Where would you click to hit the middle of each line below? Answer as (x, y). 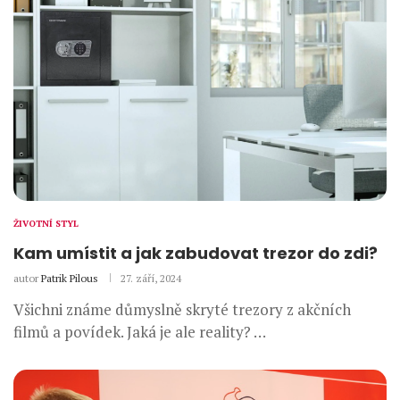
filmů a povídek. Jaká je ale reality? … (140, 331)
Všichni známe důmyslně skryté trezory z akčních (182, 309)
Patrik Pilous (70, 278)
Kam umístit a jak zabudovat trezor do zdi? (196, 253)
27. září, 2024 (151, 278)
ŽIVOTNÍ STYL (46, 223)
